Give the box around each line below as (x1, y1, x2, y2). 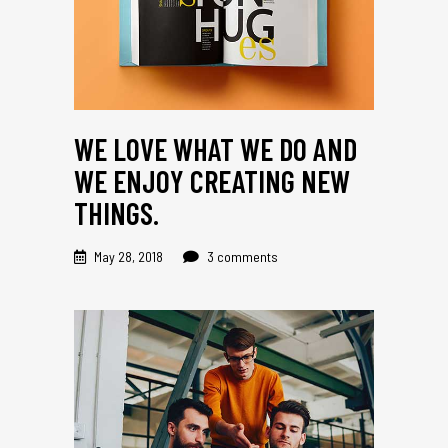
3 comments (204, 247, 278, 265)
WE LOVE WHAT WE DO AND (74, 130, 357, 167)
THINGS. (74, 194, 159, 231)
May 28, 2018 (94, 247, 163, 265)
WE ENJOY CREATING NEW (74, 162, 350, 199)
